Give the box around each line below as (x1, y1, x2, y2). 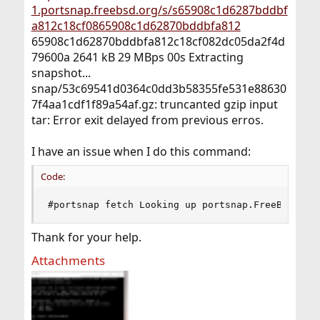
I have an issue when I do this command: (31, 144, 251, 159)
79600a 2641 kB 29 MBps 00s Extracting (31, 49, 244, 65)
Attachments (31, 252, 105, 269)
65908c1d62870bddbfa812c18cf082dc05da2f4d (31, 34, 285, 49)
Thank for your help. (31, 229, 141, 245)
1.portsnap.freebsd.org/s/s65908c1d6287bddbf (31, 2, 288, 18)
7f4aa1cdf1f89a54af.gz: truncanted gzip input (31, 96, 278, 112)
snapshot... (31, 65, 91, 81)
